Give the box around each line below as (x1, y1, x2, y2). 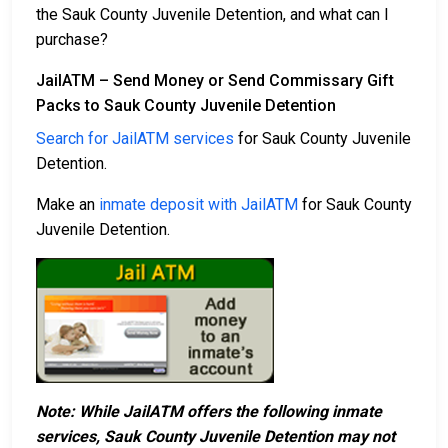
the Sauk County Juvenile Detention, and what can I (36, 4, 389, 24)
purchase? (36, 29, 108, 49)
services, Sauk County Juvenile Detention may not (36, 426, 395, 446)
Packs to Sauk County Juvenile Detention (36, 95, 336, 115)
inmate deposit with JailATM (99, 194, 298, 214)
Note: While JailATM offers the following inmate (36, 401, 382, 421)
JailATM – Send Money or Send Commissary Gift (36, 70, 394, 90)
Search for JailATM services (36, 128, 234, 148)
